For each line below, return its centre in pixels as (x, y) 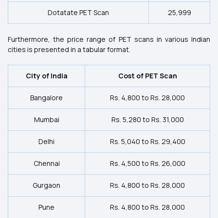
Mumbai (46, 119)
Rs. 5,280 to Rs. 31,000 (147, 119)
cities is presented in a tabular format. (69, 49)
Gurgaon (46, 185)
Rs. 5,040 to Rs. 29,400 (147, 141)
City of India (46, 76)
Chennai (46, 163)
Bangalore (46, 98)
